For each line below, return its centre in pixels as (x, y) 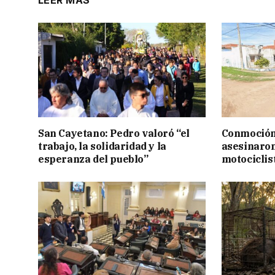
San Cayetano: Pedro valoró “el (114, 133)
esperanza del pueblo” (93, 159)
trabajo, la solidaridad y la (102, 146)
